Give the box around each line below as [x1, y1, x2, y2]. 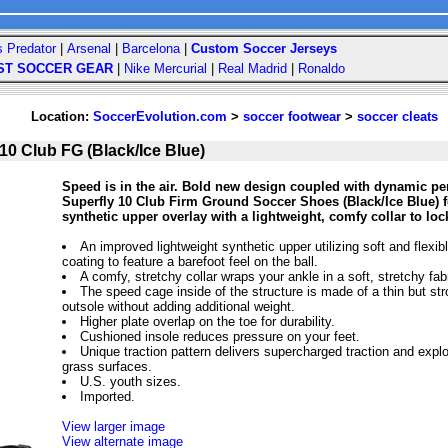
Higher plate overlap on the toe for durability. [80, 314, 335, 329]
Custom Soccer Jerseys [191, 41, 337, 56]
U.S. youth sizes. [80, 374, 181, 389]
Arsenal [67, 41, 111, 56]
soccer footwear [242, 109, 341, 124]
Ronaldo [298, 61, 345, 76]
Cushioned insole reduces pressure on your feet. [80, 329, 360, 344]
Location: [30, 109, 93, 124]
